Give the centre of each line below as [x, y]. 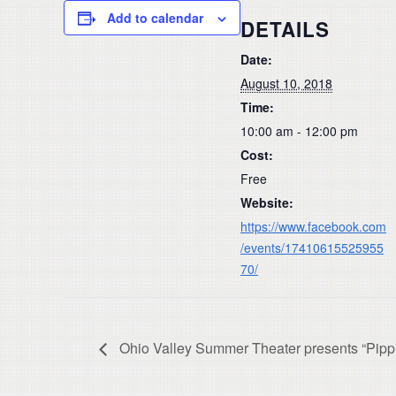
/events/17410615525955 [312, 247]
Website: [267, 202]
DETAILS [285, 29]
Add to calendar [155, 18]
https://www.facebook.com [313, 226]
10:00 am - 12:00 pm [299, 130]
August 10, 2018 [286, 83]
